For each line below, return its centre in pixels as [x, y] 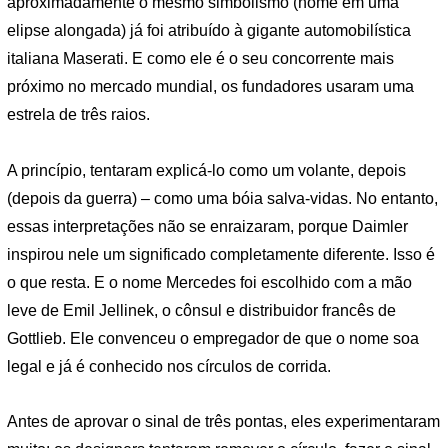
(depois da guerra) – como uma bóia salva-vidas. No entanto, [222, 198]
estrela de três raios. [78, 114]
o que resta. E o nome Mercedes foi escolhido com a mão [209, 282]
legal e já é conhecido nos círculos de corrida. [169, 366]
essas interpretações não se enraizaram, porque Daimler [207, 226]
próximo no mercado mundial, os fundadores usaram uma [210, 86]
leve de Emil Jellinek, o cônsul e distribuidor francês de [201, 310]
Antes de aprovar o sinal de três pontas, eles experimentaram [223, 422]
